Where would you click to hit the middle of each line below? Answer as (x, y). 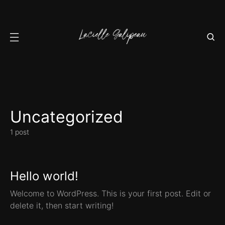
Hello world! (44, 176)
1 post (20, 132)
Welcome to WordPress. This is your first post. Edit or (110, 193)
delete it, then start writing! (62, 205)
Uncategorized (67, 117)
